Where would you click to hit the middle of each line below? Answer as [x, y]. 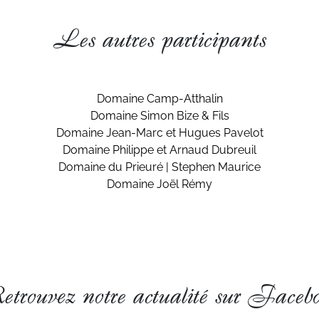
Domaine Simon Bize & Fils [159, 116]
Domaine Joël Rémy [159, 184]
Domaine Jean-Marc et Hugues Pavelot [159, 133]
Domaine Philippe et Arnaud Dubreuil [159, 150]
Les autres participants [159, 39]
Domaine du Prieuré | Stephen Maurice [159, 167]
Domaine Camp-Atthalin [159, 99]
